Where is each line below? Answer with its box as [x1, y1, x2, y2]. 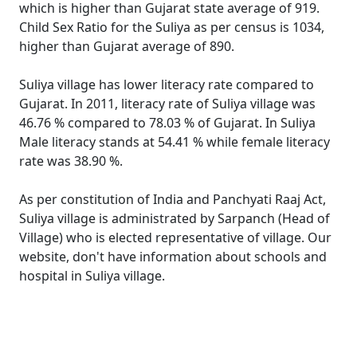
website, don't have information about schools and [19, 248, 327, 265]
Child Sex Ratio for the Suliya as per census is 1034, [19, 18, 324, 36]
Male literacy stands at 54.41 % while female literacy [19, 133, 330, 151]
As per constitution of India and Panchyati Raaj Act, [19, 190, 326, 208]
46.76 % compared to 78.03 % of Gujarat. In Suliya [19, 114, 316, 131]
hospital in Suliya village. [19, 267, 165, 284]
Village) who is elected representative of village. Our [19, 229, 331, 246]
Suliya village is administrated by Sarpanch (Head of [19, 210, 330, 227]
